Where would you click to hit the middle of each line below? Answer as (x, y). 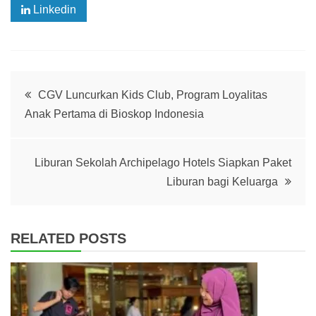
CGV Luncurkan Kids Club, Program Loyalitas (153, 95)
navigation (67, 127)
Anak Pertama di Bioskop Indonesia (114, 114)
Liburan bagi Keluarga (222, 181)
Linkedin (53, 9)
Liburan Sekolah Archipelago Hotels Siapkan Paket (163, 162)
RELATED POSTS (68, 238)
